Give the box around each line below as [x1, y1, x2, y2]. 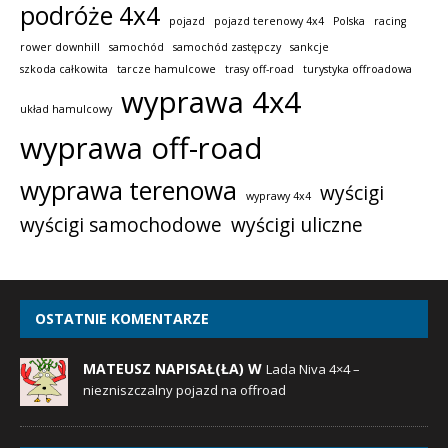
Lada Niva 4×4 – [266, 360, 360, 379]
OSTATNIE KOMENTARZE [35, 309, 209, 329]
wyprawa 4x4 [121, 82, 301, 123]
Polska [333, 14, 365, 29]
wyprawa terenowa [20, 174, 237, 208]
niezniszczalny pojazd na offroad [83, 381, 286, 400]
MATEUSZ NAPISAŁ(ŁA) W [83, 359, 266, 379]
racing [374, 14, 406, 29]
